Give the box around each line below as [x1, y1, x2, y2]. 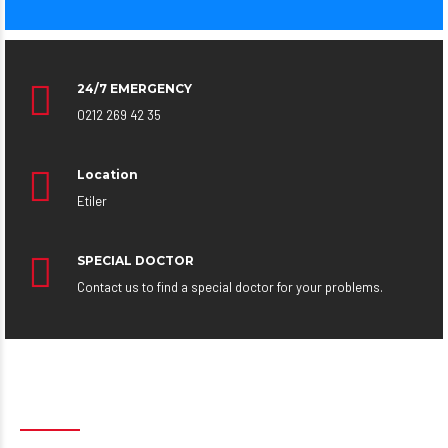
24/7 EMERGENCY [77, 81, 192, 96]
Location [77, 167, 138, 182]
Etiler [77, 193, 107, 209]
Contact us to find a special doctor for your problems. [77, 279, 383, 295]
